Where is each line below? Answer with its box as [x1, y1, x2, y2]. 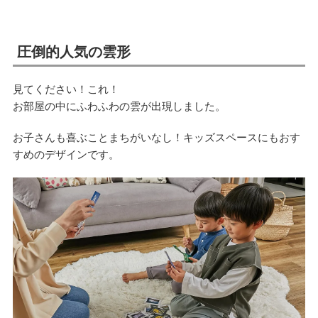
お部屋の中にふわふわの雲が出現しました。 [12, 100, 226, 113]
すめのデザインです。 [12, 148, 119, 161]
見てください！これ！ [12, 83, 119, 96]
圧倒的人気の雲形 [16, 44, 131, 60]
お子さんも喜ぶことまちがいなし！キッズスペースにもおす [12, 131, 300, 144]
